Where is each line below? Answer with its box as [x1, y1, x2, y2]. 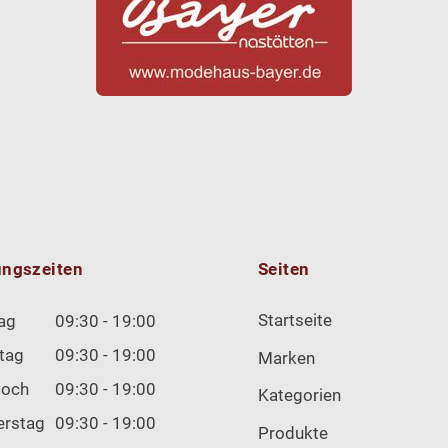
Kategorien [258, 385, 341, 406]
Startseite [258, 309, 332, 330]
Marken [258, 347, 315, 368]
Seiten [258, 259, 310, 280]
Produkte [258, 423, 328, 444]
